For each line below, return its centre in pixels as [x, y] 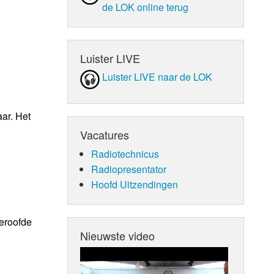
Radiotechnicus [125, 154]
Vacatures [105, 134]
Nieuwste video [118, 235]
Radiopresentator [128, 169]
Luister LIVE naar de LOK [157, 76]
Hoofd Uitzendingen [134, 184]
